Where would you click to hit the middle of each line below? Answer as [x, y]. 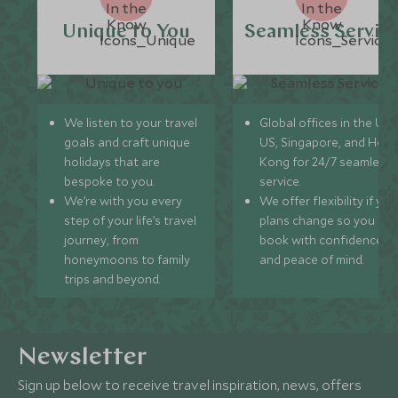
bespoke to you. [109, 181]
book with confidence [322, 240]
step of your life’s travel [131, 220]
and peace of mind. [312, 259]
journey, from [102, 240]
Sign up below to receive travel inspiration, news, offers [190, 385]
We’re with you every [123, 201]
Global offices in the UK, [328, 123]
